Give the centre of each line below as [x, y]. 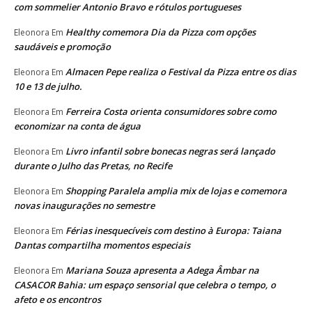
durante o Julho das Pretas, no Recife [93, 165]
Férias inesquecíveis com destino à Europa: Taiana [173, 230]
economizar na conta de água [77, 126]
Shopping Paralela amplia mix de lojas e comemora [176, 190]
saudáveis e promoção [62, 46]
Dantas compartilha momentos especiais [102, 245]
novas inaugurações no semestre [84, 205]
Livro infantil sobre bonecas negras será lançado [170, 151]
